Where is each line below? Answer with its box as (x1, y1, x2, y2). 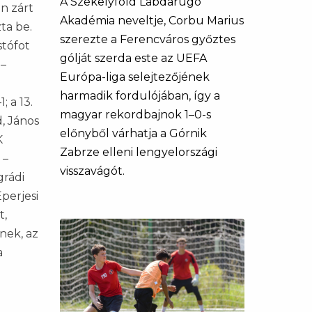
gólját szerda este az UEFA (60, 52, 207, 65)
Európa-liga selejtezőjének (60, 70, 210, 84)
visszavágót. (60, 164, 125, 178)
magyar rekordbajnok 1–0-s (60, 108, 211, 121)
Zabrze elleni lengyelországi (60, 146, 217, 159)
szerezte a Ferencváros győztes (60, 33, 235, 46)
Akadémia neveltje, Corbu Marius (60, 14, 244, 27)
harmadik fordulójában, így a (60, 89, 220, 102)
